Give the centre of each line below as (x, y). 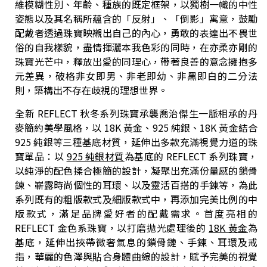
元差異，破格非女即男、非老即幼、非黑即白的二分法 (136, 76)
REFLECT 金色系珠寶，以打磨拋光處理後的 (112, 227)
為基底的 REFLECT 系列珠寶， (191, 156)
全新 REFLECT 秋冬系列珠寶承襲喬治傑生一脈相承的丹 (136, 113)
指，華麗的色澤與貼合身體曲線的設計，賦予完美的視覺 (136, 256)
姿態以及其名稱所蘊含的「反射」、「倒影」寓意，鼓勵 (136, 19)
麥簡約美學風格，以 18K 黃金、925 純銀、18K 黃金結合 (136, 127)
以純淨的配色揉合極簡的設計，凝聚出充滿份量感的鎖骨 (136, 170)
